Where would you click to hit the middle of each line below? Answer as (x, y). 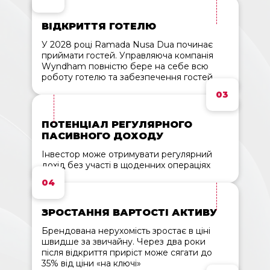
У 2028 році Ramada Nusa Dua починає (127, 45)
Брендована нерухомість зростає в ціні (126, 231)
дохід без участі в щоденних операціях (126, 165)
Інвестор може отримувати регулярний (127, 155)
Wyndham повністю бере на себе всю (125, 67)
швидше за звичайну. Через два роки (123, 242)
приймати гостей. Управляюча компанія (127, 56)
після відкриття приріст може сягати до (127, 253)
